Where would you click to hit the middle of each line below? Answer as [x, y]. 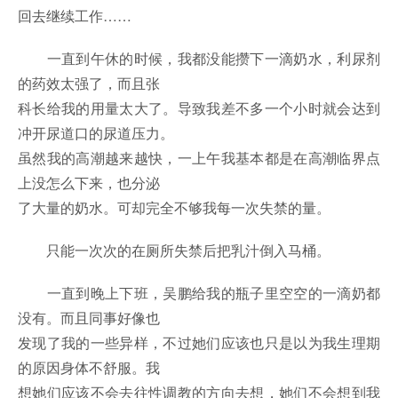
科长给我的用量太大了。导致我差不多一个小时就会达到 [199, 108]
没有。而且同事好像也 [89, 318]
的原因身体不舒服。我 [89, 368]
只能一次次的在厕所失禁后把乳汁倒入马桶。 [174, 251]
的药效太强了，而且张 [89, 84]
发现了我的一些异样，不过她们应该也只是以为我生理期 [199, 343]
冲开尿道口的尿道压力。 [96, 133]
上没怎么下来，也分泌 [89, 183]
